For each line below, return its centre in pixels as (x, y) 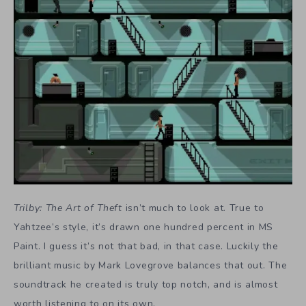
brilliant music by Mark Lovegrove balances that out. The (151, 265)
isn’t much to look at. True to (193, 208)
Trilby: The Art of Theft (68, 208)
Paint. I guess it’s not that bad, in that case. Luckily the (146, 246)
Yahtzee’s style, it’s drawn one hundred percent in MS (144, 227)
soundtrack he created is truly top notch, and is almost (146, 284)
